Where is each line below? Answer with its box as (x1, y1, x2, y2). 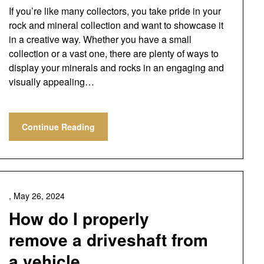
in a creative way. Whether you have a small (8, 32, 192, 46)
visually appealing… (8, 75, 94, 88)
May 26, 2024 (13, 190, 65, 202)
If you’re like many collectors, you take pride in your (8, 4, 221, 18)
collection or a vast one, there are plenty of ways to (8, 47, 219, 60)
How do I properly (8, 206, 149, 230)
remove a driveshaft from (8, 227, 208, 252)
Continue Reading (21, 121, 95, 133)
